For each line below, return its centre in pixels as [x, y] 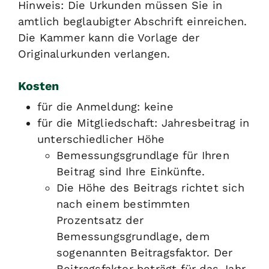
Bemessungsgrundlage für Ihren [143, 156]
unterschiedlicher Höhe [101, 139]
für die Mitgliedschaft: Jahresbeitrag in [144, 123]
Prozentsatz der [100, 220]
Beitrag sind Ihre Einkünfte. [131, 172]
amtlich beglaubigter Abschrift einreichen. [133, 22]
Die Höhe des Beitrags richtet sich [150, 188]
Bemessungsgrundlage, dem [133, 237]
